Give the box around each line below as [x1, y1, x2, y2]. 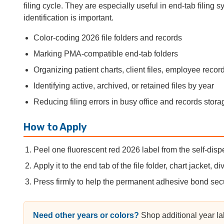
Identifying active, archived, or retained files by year [33, 81, 214, 90]
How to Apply [23, 120, 87, 133]
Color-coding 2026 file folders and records [33, 33, 182, 42]
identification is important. [23, 13, 113, 22]
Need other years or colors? [33, 210, 139, 219]
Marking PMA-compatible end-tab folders [33, 49, 178, 58]
